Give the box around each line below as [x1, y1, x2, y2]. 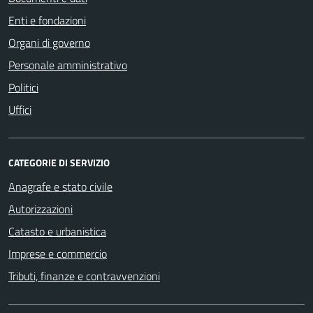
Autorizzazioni [8, 200, 73, 217]
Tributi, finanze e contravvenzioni [8, 267, 160, 284]
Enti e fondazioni [8, 11, 86, 29]
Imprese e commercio [8, 245, 107, 262]
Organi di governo [8, 34, 90, 51]
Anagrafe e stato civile [8, 177, 112, 195]
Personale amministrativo [8, 56, 127, 73]
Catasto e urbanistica [8, 222, 106, 240]
